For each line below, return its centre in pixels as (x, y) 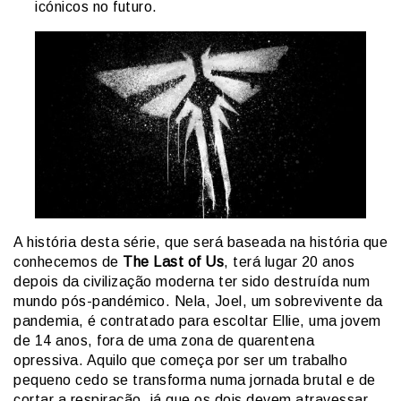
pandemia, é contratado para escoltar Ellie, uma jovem (197, 320)
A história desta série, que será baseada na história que (200, 242)
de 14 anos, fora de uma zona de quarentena (164, 340)
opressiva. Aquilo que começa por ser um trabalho (180, 360)
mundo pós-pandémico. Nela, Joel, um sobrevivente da (198, 301)
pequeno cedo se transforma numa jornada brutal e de (195, 380)
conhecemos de (68, 261)
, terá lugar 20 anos (289, 261)
